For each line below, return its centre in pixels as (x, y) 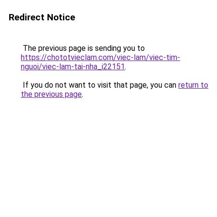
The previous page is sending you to (83, 48)
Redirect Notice (42, 17)
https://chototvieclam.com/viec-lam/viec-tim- (101, 57)
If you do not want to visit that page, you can (100, 85)
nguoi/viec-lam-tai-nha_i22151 (73, 67)
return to (193, 85)
